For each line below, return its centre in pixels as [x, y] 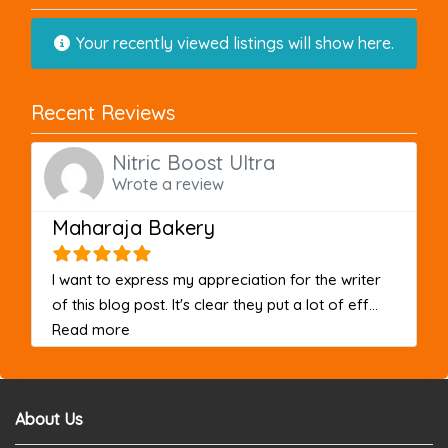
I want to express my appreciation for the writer [216, 279]
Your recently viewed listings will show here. [233, 42]
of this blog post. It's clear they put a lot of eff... [215, 304]
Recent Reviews [103, 112]
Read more [91, 329]
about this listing [184, 328]
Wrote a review [168, 184]
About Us [49, 418]
